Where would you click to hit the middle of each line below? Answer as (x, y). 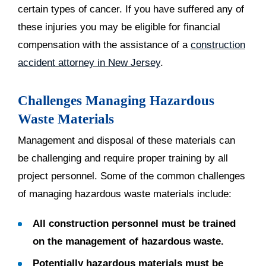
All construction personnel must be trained (134, 224)
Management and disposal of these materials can (126, 140)
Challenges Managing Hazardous (116, 101)
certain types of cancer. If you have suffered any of (131, 9)
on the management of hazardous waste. (128, 241)
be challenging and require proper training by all (123, 158)
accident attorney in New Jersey (89, 63)
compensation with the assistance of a (104, 45)
